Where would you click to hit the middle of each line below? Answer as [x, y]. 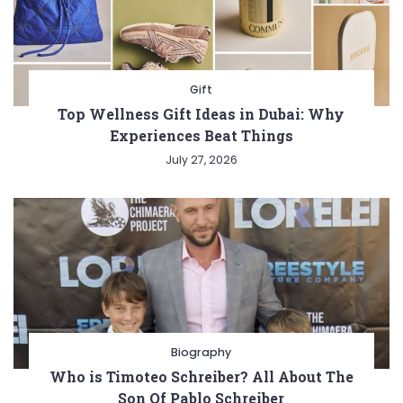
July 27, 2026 [201, 159]
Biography [201, 352]
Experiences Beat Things [201, 135]
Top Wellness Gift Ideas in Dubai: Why [201, 113]
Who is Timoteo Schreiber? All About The [201, 376]
